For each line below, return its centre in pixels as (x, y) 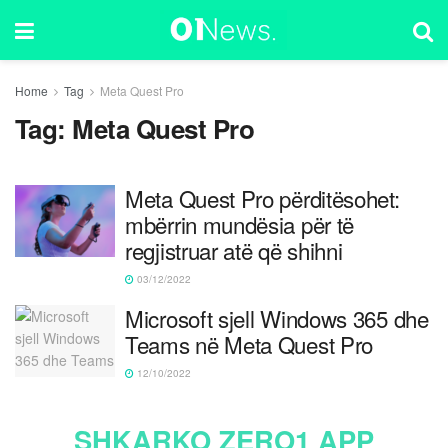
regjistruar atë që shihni (234, 250)
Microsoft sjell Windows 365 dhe (277, 318)
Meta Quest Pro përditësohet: (262, 198)
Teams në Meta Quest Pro (249, 344)
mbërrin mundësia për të (240, 224)
